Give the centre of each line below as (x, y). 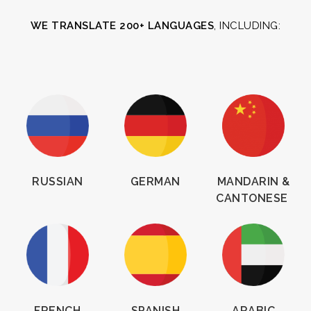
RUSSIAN (58, 181)
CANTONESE (254, 198)
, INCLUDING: (247, 25)
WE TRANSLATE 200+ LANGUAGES (122, 25)
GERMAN (155, 181)
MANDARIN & (253, 181)
